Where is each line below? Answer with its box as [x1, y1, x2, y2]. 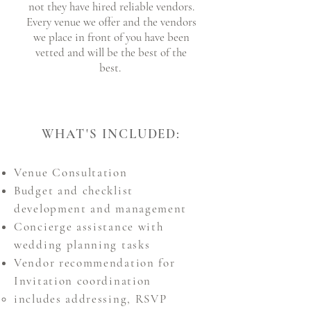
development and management [14, 201, 191, 216]
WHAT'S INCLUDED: [41, 126, 181, 142]
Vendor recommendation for [14, 255, 176, 270]
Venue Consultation [14, 165, 132, 180]
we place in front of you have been [33, 30, 190, 44]
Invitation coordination [14, 274, 155, 288]
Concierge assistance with [14, 219, 164, 234]
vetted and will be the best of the [35, 45, 187, 60]
